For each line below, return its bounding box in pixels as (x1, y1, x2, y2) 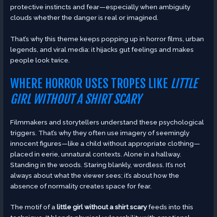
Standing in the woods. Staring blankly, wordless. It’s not (10, 160, 186, 169)
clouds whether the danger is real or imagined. (10, 13, 159, 21)
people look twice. (10, 56, 70, 64)
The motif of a (10, 203, 57, 211)
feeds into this (147, 203, 194, 211)
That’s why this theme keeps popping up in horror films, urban (10, 34, 204, 43)
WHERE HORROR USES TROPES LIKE (10, 76, 171, 91)
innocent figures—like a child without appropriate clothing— (10, 139, 201, 147)
